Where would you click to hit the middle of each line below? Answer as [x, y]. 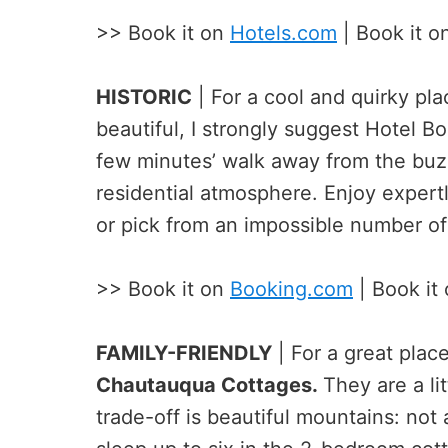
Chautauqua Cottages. [209, 384]
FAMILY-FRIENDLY [184, 352]
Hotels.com [283, 32]
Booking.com [291, 288]
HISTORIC [144, 96]
